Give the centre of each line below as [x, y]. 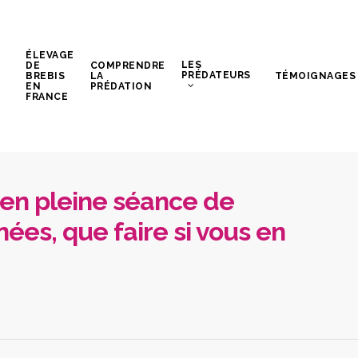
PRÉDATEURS [216, 75]
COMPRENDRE [127, 65]
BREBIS [46, 76]
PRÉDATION [121, 86]
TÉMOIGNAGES [315, 76]
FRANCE [47, 96]
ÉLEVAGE [50, 55]
